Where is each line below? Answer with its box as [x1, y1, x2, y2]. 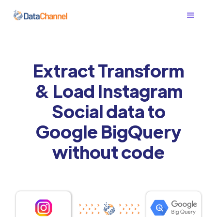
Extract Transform [33, 59, 184, 81]
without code [52, 140, 165, 163]
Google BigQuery [36, 120, 181, 142]
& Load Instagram [34, 79, 183, 102]
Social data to [51, 99, 166, 122]
